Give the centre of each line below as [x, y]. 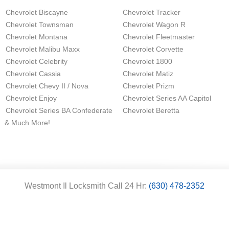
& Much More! [27, 123]
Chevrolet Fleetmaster [159, 37]
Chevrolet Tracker [152, 12]
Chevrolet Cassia [33, 74]
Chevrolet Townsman [40, 25]
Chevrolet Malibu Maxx [43, 49]
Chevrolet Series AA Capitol [167, 98]
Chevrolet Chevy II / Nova [47, 86]
